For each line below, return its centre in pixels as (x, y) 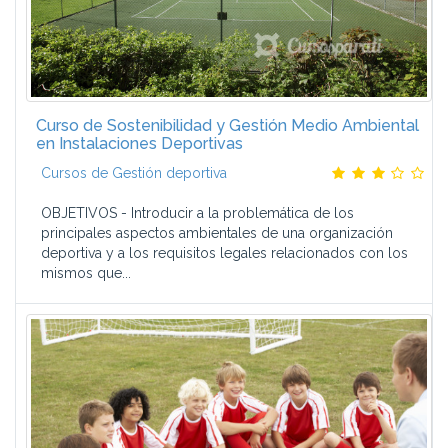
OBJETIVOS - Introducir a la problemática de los (197, 213)
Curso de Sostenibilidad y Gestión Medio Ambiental (227, 125)
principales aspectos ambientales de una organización (217, 233)
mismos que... (86, 273)
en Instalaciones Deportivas (139, 143)
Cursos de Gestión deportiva (134, 173)
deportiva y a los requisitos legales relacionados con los (224, 253)
